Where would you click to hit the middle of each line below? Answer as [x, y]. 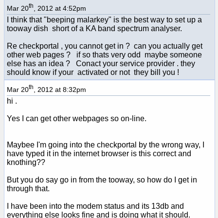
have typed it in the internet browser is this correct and [99, 153]
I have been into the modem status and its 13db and [95, 206]
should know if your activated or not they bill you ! [93, 72]
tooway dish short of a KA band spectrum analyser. [94, 28]
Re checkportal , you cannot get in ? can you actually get [105, 46]
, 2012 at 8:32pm [60, 89]
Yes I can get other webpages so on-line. [77, 118]
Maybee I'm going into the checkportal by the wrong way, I [106, 145]
